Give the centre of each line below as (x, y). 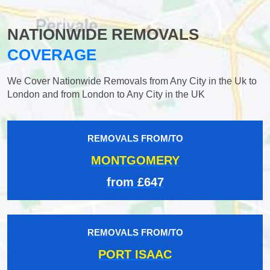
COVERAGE (52, 55)
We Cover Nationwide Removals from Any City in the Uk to (132, 81)
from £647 (135, 182)
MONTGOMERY (135, 160)
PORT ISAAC (135, 254)
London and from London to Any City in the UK (106, 94)
